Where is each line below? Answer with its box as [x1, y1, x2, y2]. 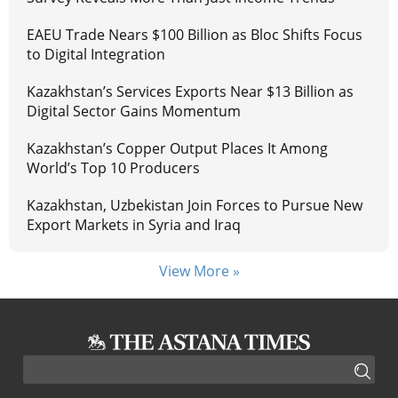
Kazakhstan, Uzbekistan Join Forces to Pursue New [27, 195, 362, 216]
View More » [158, 261, 240, 282]
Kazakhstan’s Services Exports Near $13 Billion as [27, 82, 354, 102]
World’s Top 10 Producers [27, 158, 200, 179]
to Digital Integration [27, 44, 165, 65]
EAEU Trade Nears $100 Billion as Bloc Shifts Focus [27, 25, 362, 45]
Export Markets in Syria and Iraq [27, 215, 241, 235]
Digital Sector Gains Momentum [27, 101, 241, 122]
